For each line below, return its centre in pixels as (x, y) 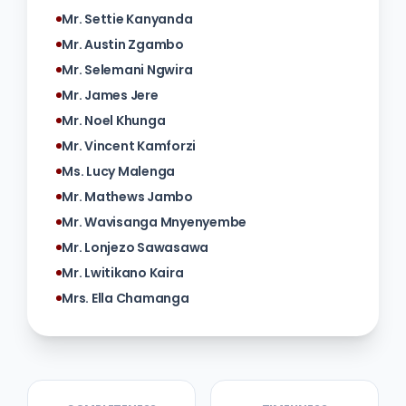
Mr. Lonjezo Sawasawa (135, 248)
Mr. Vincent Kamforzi (129, 146)
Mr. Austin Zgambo (123, 45)
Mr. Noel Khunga (114, 121)
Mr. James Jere (110, 96)
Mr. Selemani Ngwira (127, 70)
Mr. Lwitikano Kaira (123, 273)
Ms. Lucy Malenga (119, 172)
